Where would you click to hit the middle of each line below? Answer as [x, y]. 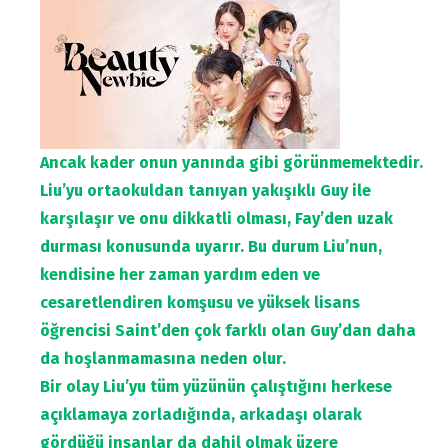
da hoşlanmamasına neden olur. [163, 359]
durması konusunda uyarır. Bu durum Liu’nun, [211, 247]
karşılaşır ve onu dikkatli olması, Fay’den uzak [216, 219]
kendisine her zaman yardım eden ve [180, 275]
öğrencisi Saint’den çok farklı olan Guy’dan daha [228, 331]
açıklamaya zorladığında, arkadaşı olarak [201, 415]
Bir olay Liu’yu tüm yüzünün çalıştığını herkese [216, 387]
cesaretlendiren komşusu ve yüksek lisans [200, 303]
